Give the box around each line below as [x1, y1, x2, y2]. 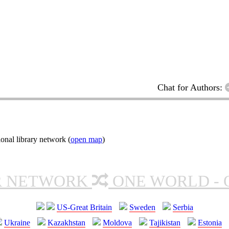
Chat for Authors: [157, 82, 225, 93]
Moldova [103, 218, 132, 227]
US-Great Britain [56, 202, 112, 212]
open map [71, 134, 102, 144]
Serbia [172, 202, 193, 212]
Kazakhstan [48, 218, 85, 227]
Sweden [129, 202, 155, 212]
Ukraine [4, 218, 30, 227]
